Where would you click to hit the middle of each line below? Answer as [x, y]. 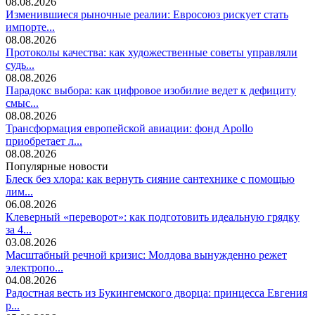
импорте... [30, 27]
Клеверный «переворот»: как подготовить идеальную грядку [153, 217]
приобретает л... [44, 141]
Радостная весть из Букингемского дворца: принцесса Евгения [156, 293]
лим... [19, 192]
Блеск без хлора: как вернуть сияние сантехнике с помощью [150, 179]
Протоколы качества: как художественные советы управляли [152, 53]
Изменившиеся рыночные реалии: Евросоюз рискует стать [147, 15]
